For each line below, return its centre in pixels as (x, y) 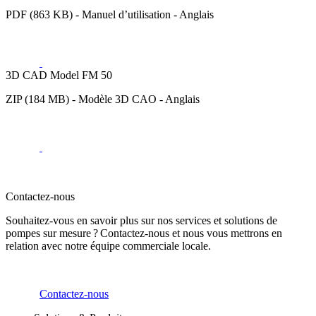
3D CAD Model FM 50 (59, 75)
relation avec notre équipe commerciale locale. (110, 245)
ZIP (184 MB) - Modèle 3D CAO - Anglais (103, 99)
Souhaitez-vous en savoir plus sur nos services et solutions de (141, 220)
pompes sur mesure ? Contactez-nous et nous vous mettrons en (144, 233)
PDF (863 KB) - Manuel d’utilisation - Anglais (110, 14)
